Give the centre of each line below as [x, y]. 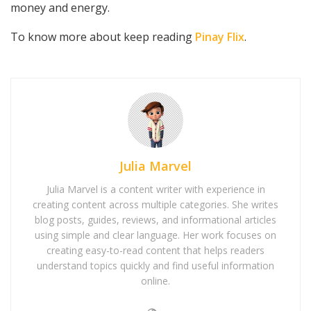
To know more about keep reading [103, 36]
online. [155, 280]
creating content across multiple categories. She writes [155, 204]
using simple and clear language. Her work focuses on [155, 235]
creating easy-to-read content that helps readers [155, 250]
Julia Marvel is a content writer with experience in [155, 189]
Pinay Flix [220, 36]
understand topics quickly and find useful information [155, 265]
